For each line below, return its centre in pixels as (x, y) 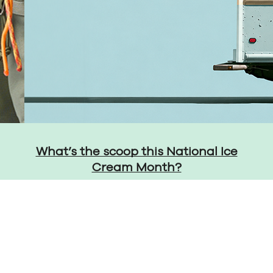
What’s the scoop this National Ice (136, 152)
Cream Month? (136, 168)
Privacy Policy (202, 224)
